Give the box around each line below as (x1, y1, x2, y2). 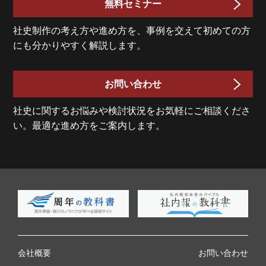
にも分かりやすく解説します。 (13, 40, 147, 50)
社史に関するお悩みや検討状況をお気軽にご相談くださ (13, 105, 251, 116)
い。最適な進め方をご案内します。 (13, 120, 166, 131)
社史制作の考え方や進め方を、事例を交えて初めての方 (13, 25, 251, 36)
